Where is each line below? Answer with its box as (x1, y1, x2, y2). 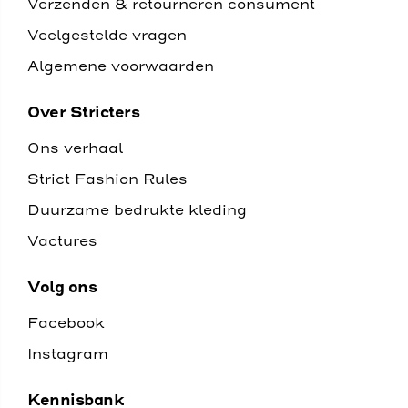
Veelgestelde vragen (27, 26, 187, 45)
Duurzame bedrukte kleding (27, 201, 247, 219)
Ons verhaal (27, 139, 123, 158)
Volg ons (27, 278, 97, 297)
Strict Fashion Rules (27, 170, 188, 189)
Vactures (27, 232, 97, 250)
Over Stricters (27, 103, 139, 122)
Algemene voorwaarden (27, 57, 214, 76)
